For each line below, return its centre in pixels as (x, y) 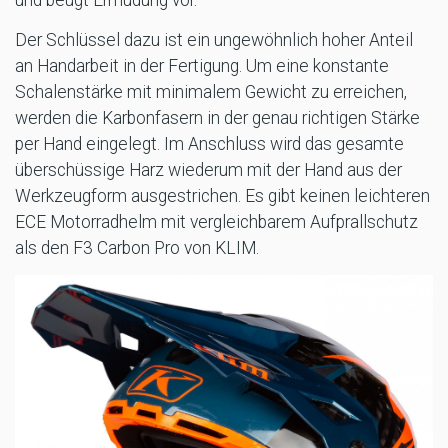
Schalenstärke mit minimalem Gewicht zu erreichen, (211, 92)
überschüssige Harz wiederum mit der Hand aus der (208, 170)
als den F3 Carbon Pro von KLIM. (137, 248)
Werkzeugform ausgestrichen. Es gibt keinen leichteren (222, 196)
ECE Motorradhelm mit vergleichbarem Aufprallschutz (216, 222)
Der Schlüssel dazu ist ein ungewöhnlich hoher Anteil (214, 40)
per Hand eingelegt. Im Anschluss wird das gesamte (209, 144)
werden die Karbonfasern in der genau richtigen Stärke (217, 118)
